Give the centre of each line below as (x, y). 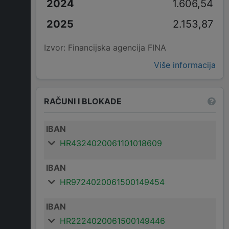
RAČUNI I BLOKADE (83, 101)
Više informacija (185, 65)
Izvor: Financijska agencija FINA (105, 48)
